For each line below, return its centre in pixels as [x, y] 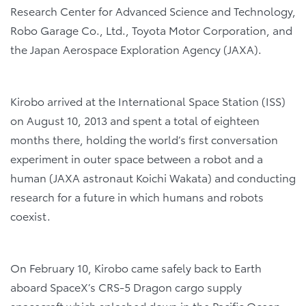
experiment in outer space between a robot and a [137, 158]
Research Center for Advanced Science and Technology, [153, 11]
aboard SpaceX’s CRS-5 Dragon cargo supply [126, 287]
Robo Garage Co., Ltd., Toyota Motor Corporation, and [151, 30]
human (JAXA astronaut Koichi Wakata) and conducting [153, 178]
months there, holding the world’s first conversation [144, 139]
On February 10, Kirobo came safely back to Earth [136, 268]
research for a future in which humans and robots [137, 197]
